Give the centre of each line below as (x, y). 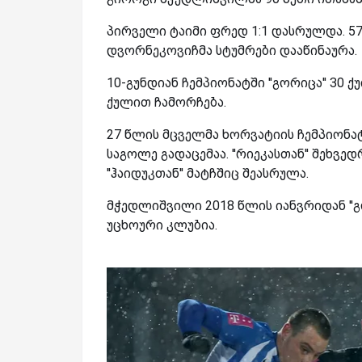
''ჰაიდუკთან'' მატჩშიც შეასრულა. (208, 173)
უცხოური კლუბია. (162, 225)
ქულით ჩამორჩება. (166, 102)
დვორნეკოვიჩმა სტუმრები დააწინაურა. (232, 50)
